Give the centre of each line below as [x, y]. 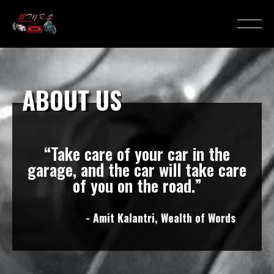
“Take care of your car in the [137, 153]
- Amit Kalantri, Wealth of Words [160, 217]
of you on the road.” [137, 185]
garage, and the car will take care [137, 169]
